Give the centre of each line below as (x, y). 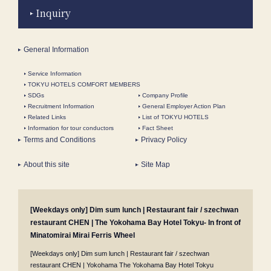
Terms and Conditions (60, 140)
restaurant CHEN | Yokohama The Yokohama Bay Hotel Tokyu (122, 265)
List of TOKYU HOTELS (175, 117)
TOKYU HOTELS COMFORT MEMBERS (84, 85)
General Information (56, 50)
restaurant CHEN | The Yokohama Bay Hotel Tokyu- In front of (135, 223)
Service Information (55, 74)
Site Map (155, 165)
